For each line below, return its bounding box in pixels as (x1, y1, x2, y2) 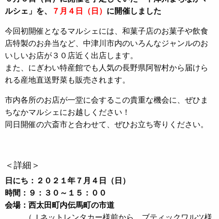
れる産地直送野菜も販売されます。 (5, 74, 130, 85)
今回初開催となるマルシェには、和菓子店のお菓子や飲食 (5, 25, 208, 36)
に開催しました (107, 5, 161, 16)
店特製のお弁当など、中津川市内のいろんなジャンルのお (5, 38, 208, 48)
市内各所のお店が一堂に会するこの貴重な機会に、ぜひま (5, 94, 208, 105)
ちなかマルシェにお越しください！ (5, 107, 130, 117)
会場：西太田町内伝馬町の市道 (5, 199, 114, 210)
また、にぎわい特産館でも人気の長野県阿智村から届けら (5, 62, 208, 72)
